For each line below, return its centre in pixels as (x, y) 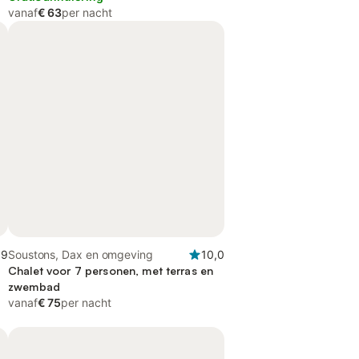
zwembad (34, 286)
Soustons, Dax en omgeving (81, 254)
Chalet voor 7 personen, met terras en (111, 270)
